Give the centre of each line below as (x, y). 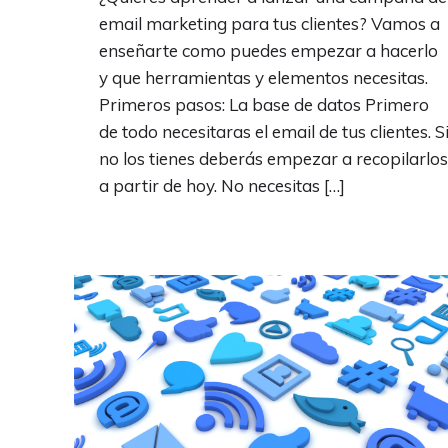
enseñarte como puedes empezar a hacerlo (268, 50)
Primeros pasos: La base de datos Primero (264, 104)
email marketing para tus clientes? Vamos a (269, 23)
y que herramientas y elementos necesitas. (263, 77)
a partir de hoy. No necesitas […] (222, 185)
